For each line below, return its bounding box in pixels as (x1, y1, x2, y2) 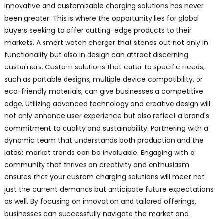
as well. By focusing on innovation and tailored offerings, (4, 197, 196, 207)
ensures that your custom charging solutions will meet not (4, 172, 205, 182)
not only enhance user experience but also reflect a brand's (4, 111, 209, 121)
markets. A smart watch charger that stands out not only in (4, 38, 208, 48)
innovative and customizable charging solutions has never (4, 1, 204, 11)
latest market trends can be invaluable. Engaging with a (4, 148, 195, 158)
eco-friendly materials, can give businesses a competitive (4, 87, 203, 97)
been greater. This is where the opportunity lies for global (4, 13, 199, 23)
